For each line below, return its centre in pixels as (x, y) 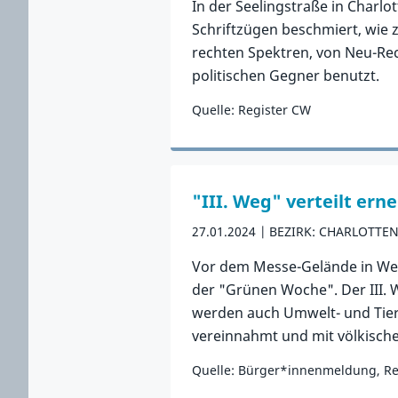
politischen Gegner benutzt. (286, 76)
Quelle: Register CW (251, 110)
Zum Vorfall (230, 144)
